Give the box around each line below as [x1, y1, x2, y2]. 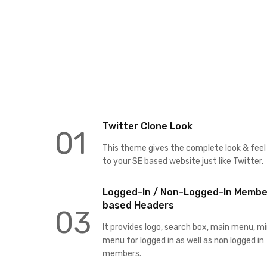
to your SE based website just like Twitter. [103, 156, 263, 166]
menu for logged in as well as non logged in [103, 235, 264, 246]
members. [103, 248, 141, 259]
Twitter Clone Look [103, 120, 193, 132]
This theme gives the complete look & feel [103, 142, 266, 153]
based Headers [103, 199, 174, 211]
